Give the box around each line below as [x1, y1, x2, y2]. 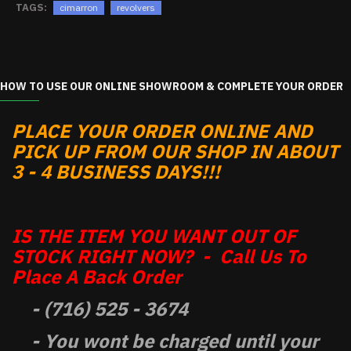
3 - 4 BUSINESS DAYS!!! [12, 159, 220, 184]
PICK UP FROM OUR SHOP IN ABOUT [12, 139, 338, 164]
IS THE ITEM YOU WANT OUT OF [12, 223, 296, 248]
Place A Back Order [12, 264, 182, 289]
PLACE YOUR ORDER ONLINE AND [12, 118, 313, 143]
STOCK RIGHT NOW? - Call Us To [12, 244, 306, 269]
